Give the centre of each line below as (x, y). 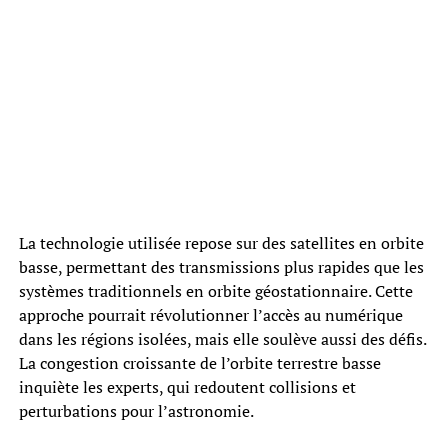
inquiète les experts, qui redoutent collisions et (187, 386)
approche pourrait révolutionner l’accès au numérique (210, 314)
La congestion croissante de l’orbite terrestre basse (199, 362)
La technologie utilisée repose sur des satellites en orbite (221, 242)
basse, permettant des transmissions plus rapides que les (221, 266)
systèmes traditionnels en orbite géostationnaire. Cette (215, 290)
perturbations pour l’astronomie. (136, 410)
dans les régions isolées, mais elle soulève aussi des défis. (222, 338)
